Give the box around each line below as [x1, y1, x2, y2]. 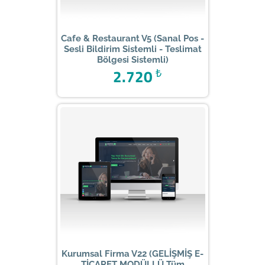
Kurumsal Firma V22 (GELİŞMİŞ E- [62, 248, 203, 259]
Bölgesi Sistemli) [96, 54, 169, 66]
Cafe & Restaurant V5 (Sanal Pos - [61, 33, 204, 44]
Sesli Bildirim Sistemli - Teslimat [63, 44, 202, 55]
